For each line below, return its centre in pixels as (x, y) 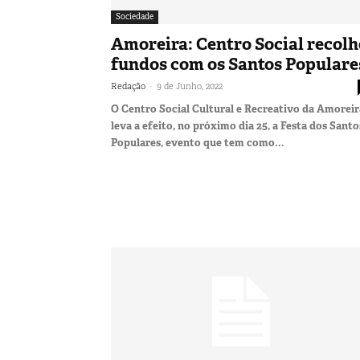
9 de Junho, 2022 (190, 86)
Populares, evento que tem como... (198, 142)
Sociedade (135, 16)
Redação (128, 86)
